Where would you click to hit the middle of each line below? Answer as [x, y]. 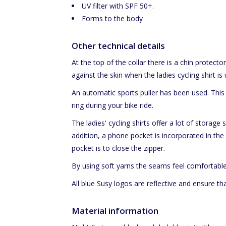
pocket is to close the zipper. [118, 148]
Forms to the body [112, 19]
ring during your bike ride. [112, 105]
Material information [115, 210]
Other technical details [118, 45]
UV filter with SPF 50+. [118, 6]
